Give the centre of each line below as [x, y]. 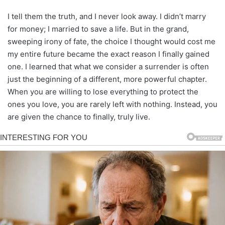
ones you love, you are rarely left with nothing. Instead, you [113, 104]
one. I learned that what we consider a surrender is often [108, 66]
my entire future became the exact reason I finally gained [108, 54]
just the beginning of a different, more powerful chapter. [107, 79]
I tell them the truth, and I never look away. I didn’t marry [107, 16]
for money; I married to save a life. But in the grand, [98, 29]
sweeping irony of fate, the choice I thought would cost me [111, 41]
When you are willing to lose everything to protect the [103, 91]
